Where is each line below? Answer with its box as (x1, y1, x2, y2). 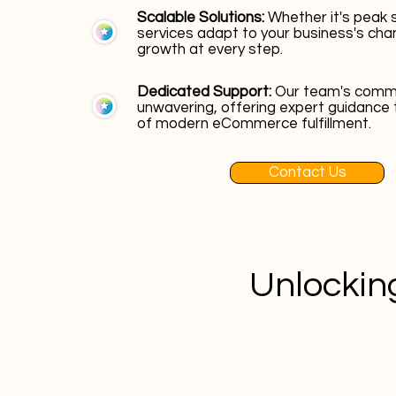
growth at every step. (137, 42, 283, 57)
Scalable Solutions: (137, 10, 268, 26)
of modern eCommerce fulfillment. (137, 116, 371, 132)
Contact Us (268, 164, 346, 180)
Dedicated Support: (137, 84, 275, 100)
